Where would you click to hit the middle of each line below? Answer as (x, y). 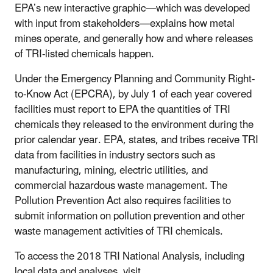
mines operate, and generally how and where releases (134, 39)
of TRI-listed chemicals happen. (84, 55)
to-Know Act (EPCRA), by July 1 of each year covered (133, 95)
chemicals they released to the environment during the (134, 125)
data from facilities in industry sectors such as (115, 156)
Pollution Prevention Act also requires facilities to (123, 201)
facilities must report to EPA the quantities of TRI (122, 110)
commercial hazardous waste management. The (121, 186)
